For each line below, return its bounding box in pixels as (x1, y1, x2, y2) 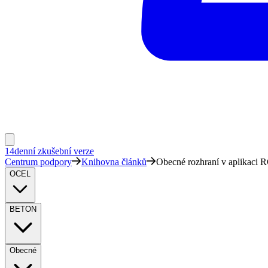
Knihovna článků (81, 157, 147, 167)
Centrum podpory (5, 157, 72, 167)
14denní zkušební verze (5, 146, 94, 156)
